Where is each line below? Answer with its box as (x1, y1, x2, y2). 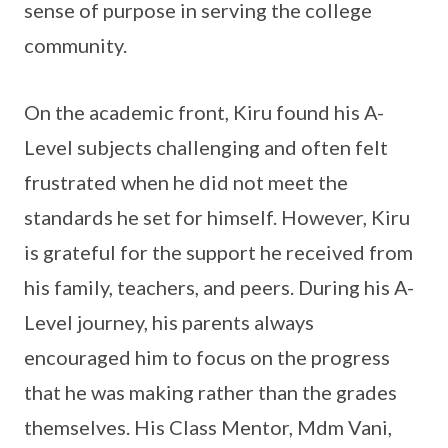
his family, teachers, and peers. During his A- (24, 274, 414, 299)
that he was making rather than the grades (24, 379, 397, 404)
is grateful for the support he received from (24, 239, 413, 264)
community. (24, 32, 127, 57)
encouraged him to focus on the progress (24, 344, 390, 369)
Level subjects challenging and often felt (24, 134, 388, 159)
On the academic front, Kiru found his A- (24, 99, 384, 124)
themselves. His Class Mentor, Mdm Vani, (24, 414, 392, 439)
